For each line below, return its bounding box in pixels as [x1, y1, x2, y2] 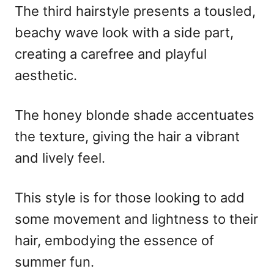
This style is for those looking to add [15, 189, 245, 206]
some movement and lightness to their [15, 210, 258, 227]
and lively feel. [15, 149, 105, 166]
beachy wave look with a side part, [15, 24, 234, 40]
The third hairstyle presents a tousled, [15, 2, 256, 19]
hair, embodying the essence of [15, 232, 214, 248]
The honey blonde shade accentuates [15, 106, 254, 123]
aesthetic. [15, 67, 77, 83]
